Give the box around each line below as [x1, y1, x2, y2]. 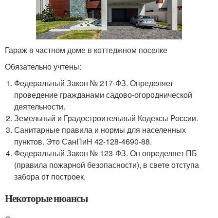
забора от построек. [14, 171, 86, 182]
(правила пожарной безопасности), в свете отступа [14, 159, 200, 171]
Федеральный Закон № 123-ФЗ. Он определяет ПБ [14, 147, 198, 159]
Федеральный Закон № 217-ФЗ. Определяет [14, 77, 174, 89]
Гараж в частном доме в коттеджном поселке [5, 44, 167, 56]
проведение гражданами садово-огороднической [14, 89, 193, 101]
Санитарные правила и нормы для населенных [14, 124, 186, 136]
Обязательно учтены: [5, 61, 81, 73]
